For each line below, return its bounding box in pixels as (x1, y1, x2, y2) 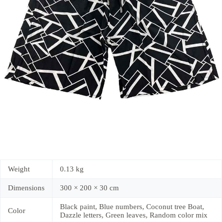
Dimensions (8, 184, 45, 192)
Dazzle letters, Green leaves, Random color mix (60, 211, 208, 220)
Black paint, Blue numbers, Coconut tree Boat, (60, 203, 204, 211)
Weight (8, 165, 30, 173)
